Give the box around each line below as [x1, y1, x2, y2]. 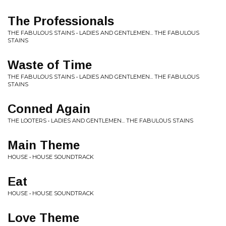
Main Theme [8, 138, 80, 152]
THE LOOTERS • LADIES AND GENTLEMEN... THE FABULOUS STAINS [8, 117, 193, 124]
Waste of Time [8, 58, 92, 72]
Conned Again [8, 102, 90, 116]
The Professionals [8, 14, 114, 28]
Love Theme [8, 211, 79, 224]
